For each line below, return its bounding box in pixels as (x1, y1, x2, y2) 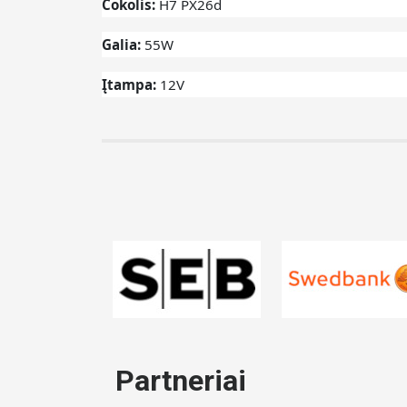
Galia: (102, 35, 144, 55)
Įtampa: (102, 75, 160, 94)
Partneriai (115, 363, 246, 399)
